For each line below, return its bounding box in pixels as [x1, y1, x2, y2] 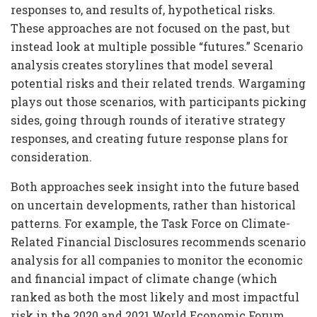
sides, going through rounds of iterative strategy [11, 112, 286, 127]
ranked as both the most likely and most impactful [11, 289, 299, 304]
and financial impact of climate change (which [11, 270, 277, 286]
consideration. [11, 149, 92, 164]
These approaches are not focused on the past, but [11, 20, 290, 35]
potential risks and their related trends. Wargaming [11, 75, 306, 91]
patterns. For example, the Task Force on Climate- [11, 215, 290, 231]
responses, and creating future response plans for [11, 130, 288, 146]
